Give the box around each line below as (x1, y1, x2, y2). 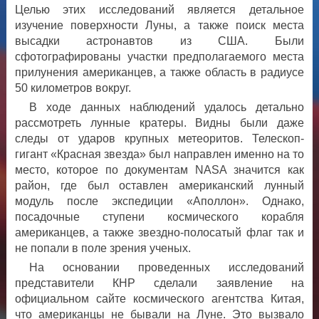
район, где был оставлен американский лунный (14, 179, 304, 192)
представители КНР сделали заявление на (14, 276, 304, 289)
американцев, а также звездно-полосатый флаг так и (14, 226, 304, 239)
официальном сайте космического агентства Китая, (14, 292, 304, 305)
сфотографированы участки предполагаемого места (14, 50, 304, 63)
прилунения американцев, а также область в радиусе (14, 66, 304, 78)
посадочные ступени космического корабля (14, 210, 304, 223)
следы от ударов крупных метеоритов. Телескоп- (14, 132, 304, 145)
